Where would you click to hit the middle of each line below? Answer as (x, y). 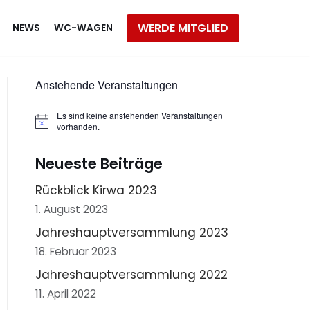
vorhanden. (79, 127)
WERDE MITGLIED (183, 28)
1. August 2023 (72, 210)
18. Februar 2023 (76, 252)
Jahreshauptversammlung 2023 (132, 233)
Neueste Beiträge (99, 164)
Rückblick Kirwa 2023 (96, 191)
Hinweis (50, 125)
